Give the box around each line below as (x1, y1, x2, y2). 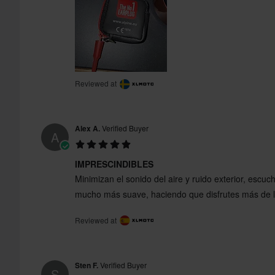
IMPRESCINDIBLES (75, 158, 153, 171)
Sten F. (75, 259, 98, 271)
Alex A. (75, 123, 100, 134)
